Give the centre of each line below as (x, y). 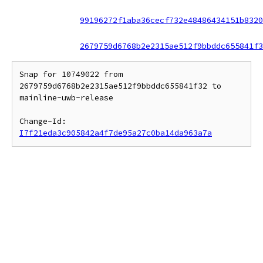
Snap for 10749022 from (71, 74)
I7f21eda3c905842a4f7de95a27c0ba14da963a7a (116, 133)
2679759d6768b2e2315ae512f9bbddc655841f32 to (120, 86)
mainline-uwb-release (66, 98)
